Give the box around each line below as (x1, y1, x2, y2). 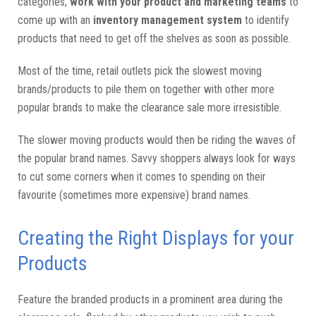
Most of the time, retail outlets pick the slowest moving (18, 64, 262, 78)
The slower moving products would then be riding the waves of (18, 133, 296, 147)
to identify (242, 13, 289, 28)
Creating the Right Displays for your (18, 226, 294, 250)
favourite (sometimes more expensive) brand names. (18, 188, 250, 202)
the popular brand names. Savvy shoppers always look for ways (18, 152, 296, 166)
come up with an (18, 13, 93, 28)
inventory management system (93, 13, 242, 28)
